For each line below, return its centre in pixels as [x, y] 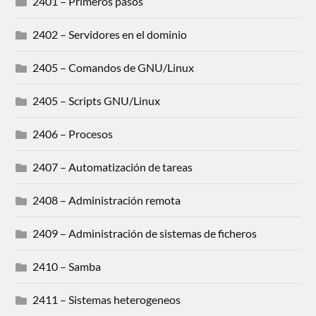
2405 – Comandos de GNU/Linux [114, 67]
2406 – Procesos [73, 133]
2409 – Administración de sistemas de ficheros [145, 233]
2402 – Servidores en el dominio [110, 34]
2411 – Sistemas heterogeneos [107, 299]
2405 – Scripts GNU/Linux [97, 100]
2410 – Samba [67, 266]
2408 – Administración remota [107, 200]
